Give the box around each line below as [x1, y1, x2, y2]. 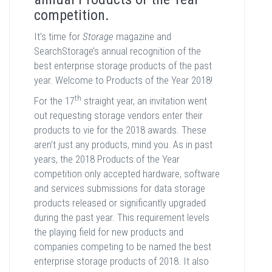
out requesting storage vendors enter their [34, 109, 203, 122]
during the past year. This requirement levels [34, 211, 209, 224]
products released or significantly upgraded [34, 197, 206, 209]
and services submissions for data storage [34, 182, 205, 195]
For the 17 [34, 95, 75, 107]
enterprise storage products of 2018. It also [34, 255, 209, 268]
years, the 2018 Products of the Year [34, 153, 180, 166]
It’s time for [34, 30, 83, 43]
